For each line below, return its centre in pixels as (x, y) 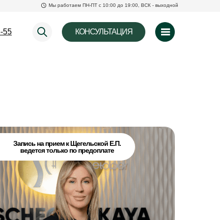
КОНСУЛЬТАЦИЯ (104, 32)
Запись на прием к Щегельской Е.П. (67, 143)
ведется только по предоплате (67, 150)
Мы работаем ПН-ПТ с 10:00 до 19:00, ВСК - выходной (113, 5)
